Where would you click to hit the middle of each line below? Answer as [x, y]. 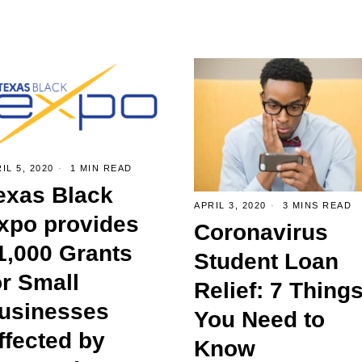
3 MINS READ [315, 205]
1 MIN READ [99, 168]
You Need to [259, 319]
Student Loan [266, 261]
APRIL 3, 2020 [230, 205]
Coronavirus [261, 232]
